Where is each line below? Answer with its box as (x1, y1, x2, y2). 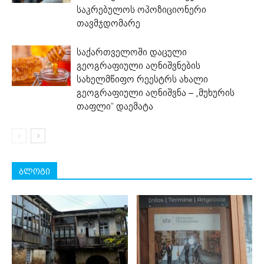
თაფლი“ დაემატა (77, 99, 153, 113)
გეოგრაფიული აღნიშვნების (77, 58, 200, 72)
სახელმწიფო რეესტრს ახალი (77, 72, 208, 86)
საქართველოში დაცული (77, 45, 187, 59)
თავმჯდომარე (77, 16, 140, 30)
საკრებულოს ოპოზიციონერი (77, 2, 206, 16)
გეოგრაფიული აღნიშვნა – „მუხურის (77, 85, 235, 100)
